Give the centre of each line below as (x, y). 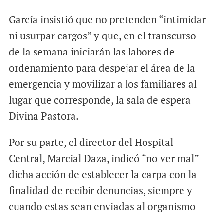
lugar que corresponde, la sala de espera (100, 100)
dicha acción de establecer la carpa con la (102, 174)
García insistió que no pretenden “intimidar (107, 20)
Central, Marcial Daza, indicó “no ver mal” (103, 158)
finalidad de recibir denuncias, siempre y (100, 191)
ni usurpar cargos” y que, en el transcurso (102, 36)
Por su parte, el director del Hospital (91, 142)
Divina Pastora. (44, 116)
